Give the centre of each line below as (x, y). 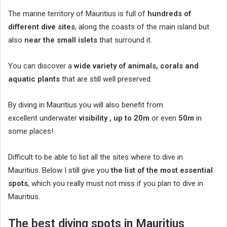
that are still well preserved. (106, 79)
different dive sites (42, 27)
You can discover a (41, 66)
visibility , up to (106, 118)
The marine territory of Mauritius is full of (78, 14)
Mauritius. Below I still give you (60, 171)
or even (164, 118)
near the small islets (61, 40)
